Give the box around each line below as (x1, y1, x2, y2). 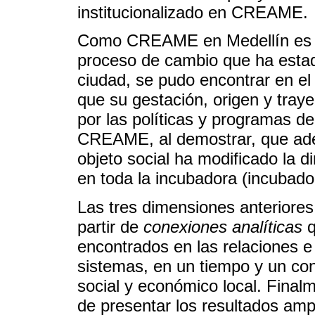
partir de (77, 217, 143, 236)
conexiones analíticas (143, 217, 302, 236)
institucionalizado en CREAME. (77, 2, 308, 22)
